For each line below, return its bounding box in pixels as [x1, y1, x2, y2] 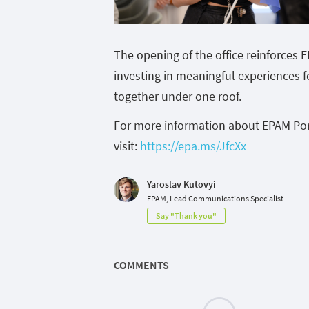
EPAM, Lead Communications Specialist [147, 192, 283, 203]
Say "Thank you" [156, 210, 217, 221]
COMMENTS [114, 257, 169, 272]
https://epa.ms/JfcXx [137, 137, 249, 154]
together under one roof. [114, 88, 241, 104]
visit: [114, 137, 137, 154]
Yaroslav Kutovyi [147, 177, 216, 190]
